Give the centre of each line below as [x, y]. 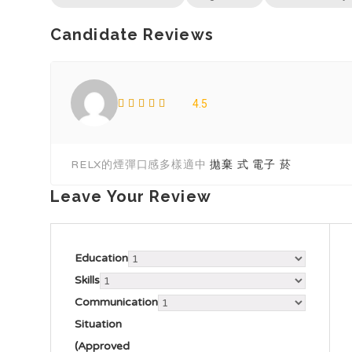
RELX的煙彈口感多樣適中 [141, 165]
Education [101, 258]
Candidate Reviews [132, 35]
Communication [116, 302]
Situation [98, 324]
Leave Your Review [131, 196]
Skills [87, 280]
